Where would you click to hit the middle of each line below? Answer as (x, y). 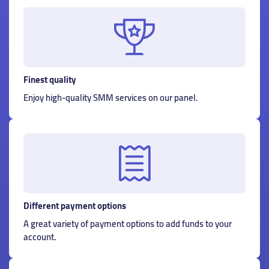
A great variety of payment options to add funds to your (128, 224)
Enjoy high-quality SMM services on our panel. (110, 98)
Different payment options (75, 206)
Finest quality (50, 80)
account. (40, 237)
